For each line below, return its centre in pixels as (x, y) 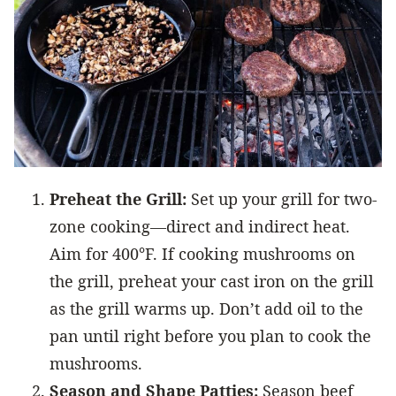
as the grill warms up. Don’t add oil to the (206, 309)
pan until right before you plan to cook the (210, 336)
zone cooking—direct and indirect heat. (200, 227)
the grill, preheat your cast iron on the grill (212, 282)
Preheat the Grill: (118, 199)
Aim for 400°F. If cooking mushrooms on (202, 254)
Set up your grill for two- (282, 199)
